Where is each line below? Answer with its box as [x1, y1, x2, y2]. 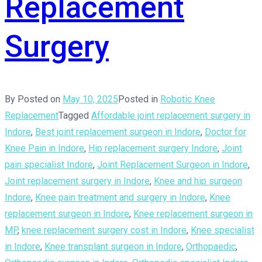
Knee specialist [191, 225, 254, 236]
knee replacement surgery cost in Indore [22, 225, 187, 236]
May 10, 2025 [63, 94, 118, 105]
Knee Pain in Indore [5, 143, 84, 154]
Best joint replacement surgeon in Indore [35, 126, 201, 138]
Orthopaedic [186, 241, 236, 253]
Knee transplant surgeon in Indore [44, 241, 182, 253]
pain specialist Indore [5, 159, 93, 171]
